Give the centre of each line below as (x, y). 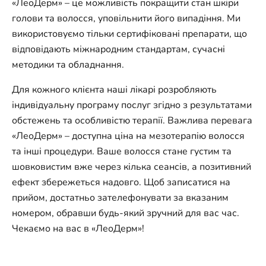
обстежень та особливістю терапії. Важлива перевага (132, 121)
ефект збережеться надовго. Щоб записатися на (121, 182)
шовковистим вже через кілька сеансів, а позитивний (132, 167)
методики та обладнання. (68, 65)
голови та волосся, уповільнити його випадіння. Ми (126, 18)
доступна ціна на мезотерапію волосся (158, 136)
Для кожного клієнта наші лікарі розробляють (114, 90)
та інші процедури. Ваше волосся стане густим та (122, 151)
